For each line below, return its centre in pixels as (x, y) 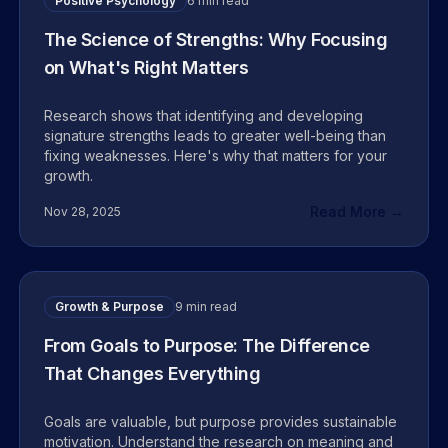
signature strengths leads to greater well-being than (214, 135)
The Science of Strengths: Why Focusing (215, 39)
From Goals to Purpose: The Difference (207, 345)
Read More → (357, 211)
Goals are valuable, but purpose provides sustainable (220, 421)
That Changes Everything (152, 373)
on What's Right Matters (146, 67)
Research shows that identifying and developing (203, 115)
